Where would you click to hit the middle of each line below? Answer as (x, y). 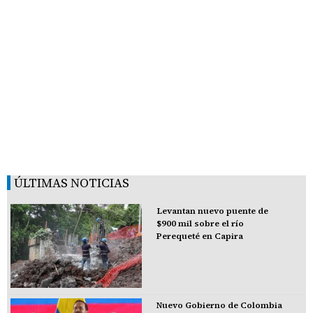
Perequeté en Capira (199, 236)
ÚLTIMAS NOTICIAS (72, 182)
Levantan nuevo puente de (212, 211)
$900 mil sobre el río (200, 223)
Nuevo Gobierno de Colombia (219, 305)
